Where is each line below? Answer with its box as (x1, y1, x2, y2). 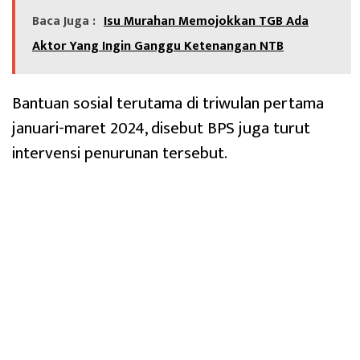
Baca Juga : (32, 10, 96, 33)
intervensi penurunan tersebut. (12, 139, 227, 168)
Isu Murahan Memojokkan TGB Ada (104, 10, 309, 33)
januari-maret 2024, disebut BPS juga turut (12, 114, 310, 143)
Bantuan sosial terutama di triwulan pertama (12, 89, 324, 118)
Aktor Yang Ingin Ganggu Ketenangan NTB (32, 35, 284, 58)
